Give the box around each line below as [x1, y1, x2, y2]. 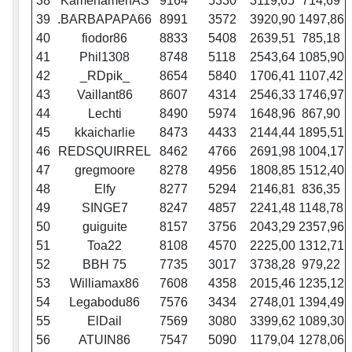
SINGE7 [81, 201, 128, 215]
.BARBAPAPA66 [57, 13, 152, 27]
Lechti [87, 107, 122, 121]
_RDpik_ [79, 69, 130, 83]
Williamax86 [70, 277, 139, 291]
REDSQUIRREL [58, 145, 151, 159]
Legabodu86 [69, 295, 140, 310]
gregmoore [74, 163, 135, 178]
